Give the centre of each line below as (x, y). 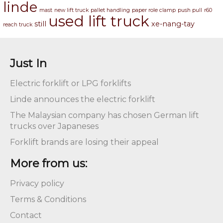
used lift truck (99, 21)
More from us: (49, 164)
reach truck (18, 25)
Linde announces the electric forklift (83, 100)
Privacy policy (37, 184)
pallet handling (110, 10)
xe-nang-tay (173, 24)
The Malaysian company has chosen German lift (105, 115)
